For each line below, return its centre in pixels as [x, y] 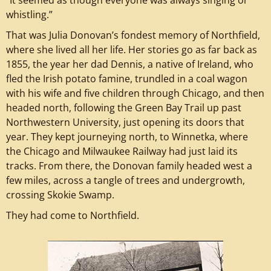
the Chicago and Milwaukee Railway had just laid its [122, 151]
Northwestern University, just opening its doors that [125, 122]
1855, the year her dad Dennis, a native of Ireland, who [130, 64]
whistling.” [29, 14]
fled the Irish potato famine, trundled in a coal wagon [127, 78]
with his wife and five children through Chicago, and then [135, 93]
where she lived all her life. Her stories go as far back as [132, 49]
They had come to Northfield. [73, 215]
